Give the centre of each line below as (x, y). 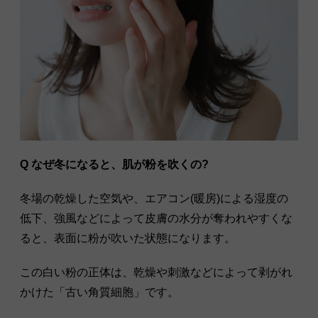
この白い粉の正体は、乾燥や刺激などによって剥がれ (156, 273)
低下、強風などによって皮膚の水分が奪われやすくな (156, 219)
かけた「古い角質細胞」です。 (99, 292)
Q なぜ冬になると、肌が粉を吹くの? (114, 165)
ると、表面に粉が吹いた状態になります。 (128, 238)
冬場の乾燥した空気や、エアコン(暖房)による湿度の (154, 199)
